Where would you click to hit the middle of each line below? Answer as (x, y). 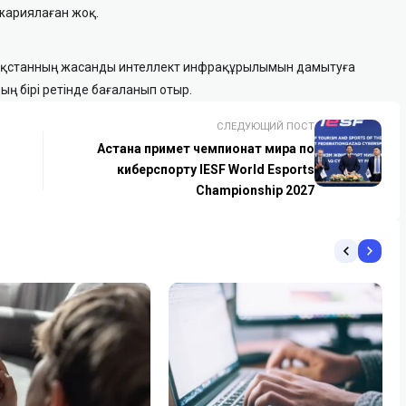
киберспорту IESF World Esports (215, 169)
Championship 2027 (255, 190)
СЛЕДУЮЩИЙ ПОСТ (265, 126)
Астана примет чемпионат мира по (205, 148)
